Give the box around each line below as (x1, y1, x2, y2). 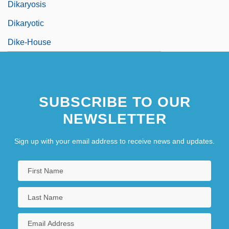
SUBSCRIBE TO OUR (38, 94, 191, 110)
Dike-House (8, 38, 51, 47)
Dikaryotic (8, 19, 44, 28)
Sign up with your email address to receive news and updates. (14, 137, 215, 146)
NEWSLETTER (62, 111, 167, 127)
